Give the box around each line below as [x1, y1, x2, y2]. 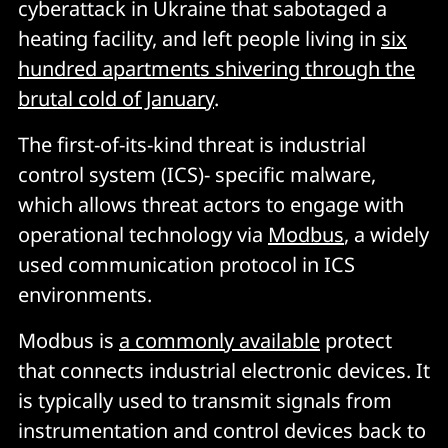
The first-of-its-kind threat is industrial [18, 131, 366, 159]
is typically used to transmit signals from [18, 387, 392, 415]
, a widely [344, 221, 429, 249]
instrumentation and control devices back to [18, 417, 426, 445]
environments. [18, 281, 152, 309]
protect [320, 327, 392, 355]
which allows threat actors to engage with [18, 191, 404, 219]
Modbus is [18, 327, 119, 355]
